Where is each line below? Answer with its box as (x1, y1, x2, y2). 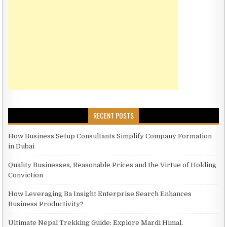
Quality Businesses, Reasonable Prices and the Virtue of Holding (8, 161, 217, 169)
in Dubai (8, 142, 35, 150)
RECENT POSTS (93, 109, 134, 121)
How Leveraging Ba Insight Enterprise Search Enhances (8, 190, 192, 198)
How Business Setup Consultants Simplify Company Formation (8, 132, 212, 140)
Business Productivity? (8, 200, 84, 208)
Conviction (8, 171, 44, 179)
